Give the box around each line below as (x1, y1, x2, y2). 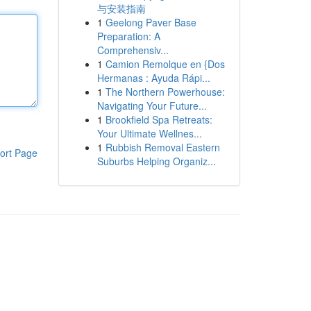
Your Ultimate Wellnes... (96, 126, 202, 140)
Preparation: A (96, 29, 160, 43)
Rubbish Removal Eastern (105, 140, 220, 154)
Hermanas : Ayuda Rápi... (96, 71, 210, 85)
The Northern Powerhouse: (105, 85, 225, 99)
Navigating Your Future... (96, 99, 207, 112)
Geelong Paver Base (105, 15, 196, 29)
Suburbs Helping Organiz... (96, 154, 216, 168)
